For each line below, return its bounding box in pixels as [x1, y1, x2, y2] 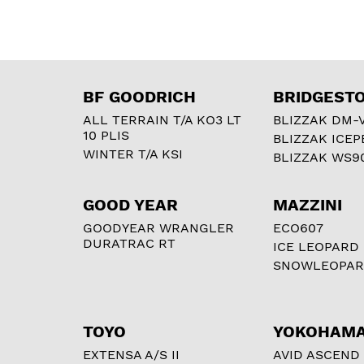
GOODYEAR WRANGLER [83, 219, 234, 236]
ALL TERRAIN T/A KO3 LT [83, 111, 241, 128]
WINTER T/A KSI [83, 145, 183, 162]
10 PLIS [83, 127, 129, 143]
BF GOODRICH [83, 86, 196, 106]
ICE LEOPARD [273, 238, 359, 254]
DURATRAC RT [83, 235, 175, 251]
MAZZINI [273, 194, 342, 214]
